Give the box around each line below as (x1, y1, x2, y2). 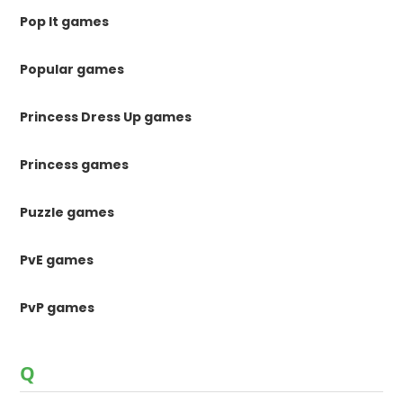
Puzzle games (20, 203, 115, 221)
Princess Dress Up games (20, 108, 193, 126)
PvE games (20, 251, 94, 269)
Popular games (20, 60, 125, 78)
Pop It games (20, 13, 110, 31)
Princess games (20, 156, 130, 174)
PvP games (20, 299, 95, 317)
